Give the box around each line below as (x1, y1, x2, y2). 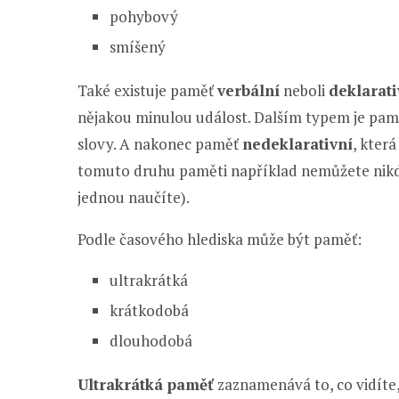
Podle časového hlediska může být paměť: (77, 229, 362, 249)
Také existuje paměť (77, 80, 217, 101)
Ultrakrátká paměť (77, 374, 214, 395)
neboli (280, 80, 329, 101)
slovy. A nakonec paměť (77, 134, 242, 154)
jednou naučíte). (77, 187, 190, 208)
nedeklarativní (242, 134, 353, 154)
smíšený (110, 37, 166, 57)
